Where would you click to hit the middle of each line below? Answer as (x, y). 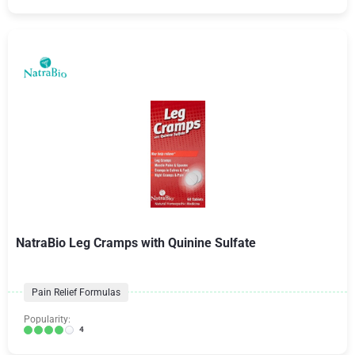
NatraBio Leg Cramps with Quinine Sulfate (136, 243)
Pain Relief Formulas (76, 292)
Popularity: (47, 319)
